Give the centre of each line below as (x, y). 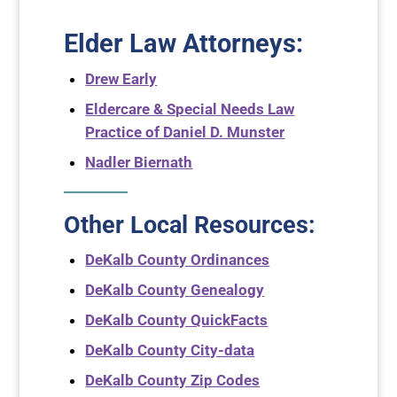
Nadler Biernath (139, 163)
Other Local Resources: (190, 226)
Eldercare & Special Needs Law (190, 109)
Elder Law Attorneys (180, 44)
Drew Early (121, 79)
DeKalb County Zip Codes (173, 381)
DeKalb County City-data (170, 350)
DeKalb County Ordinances (178, 260)
